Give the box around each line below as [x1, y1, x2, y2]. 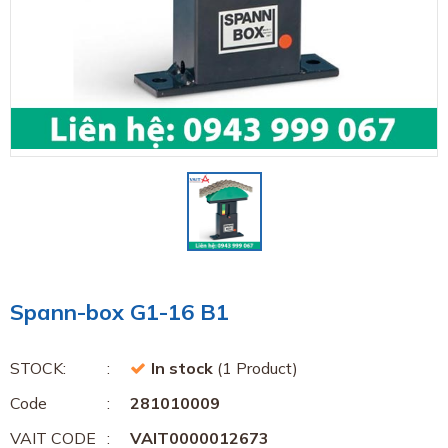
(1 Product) [213, 358, 298, 378]
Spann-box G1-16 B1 [10, 298, 229, 326]
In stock [151, 358, 213, 378]
